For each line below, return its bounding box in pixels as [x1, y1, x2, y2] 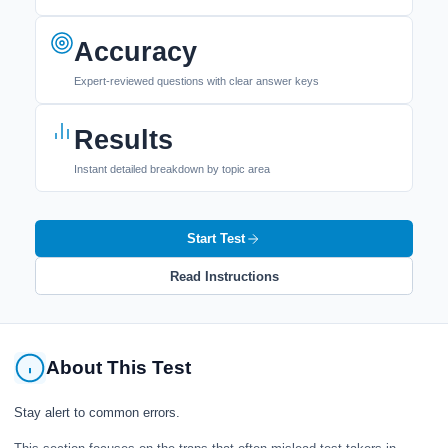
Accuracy [74, 37, 197, 67]
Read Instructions [169, 268, 279, 284]
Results [74, 125, 173, 155]
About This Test [46, 357, 191, 378]
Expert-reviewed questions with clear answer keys [74, 75, 319, 87]
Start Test [187, 231, 245, 246]
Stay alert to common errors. [14, 404, 180, 420]
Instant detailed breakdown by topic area [74, 163, 270, 175]
